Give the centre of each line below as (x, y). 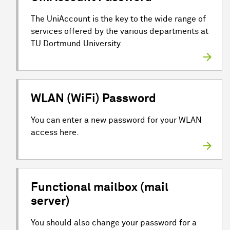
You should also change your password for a (114, 223)
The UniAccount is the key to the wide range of (118, 19)
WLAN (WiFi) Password (93, 99)
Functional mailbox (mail (100, 188)
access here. (55, 132)
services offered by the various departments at (120, 31)
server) (50, 202)
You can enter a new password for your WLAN (116, 120)
